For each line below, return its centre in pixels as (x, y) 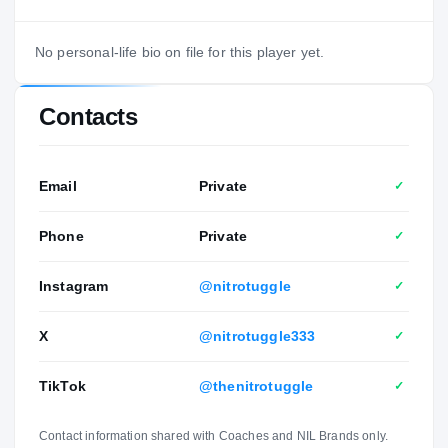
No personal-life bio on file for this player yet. (180, 51)
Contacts (88, 116)
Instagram (74, 285)
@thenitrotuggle (256, 385)
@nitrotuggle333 (257, 335)
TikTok (62, 385)
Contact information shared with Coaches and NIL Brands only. (213, 435)
